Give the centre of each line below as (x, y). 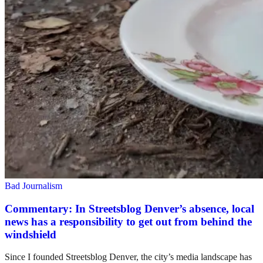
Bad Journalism (33, 186)
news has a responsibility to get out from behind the (128, 221)
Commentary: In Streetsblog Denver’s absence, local (129, 208)
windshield (31, 234)
